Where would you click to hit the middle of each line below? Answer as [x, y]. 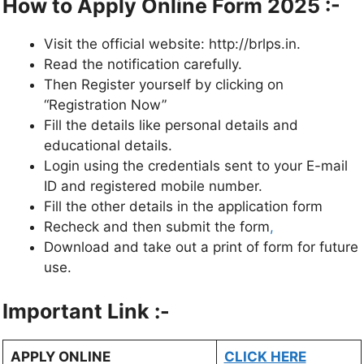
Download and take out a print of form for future [201, 247]
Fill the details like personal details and [171, 126]
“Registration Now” [105, 105]
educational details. [108, 146]
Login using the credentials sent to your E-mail [196, 166]
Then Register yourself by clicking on [164, 85]
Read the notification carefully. [143, 65]
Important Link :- [86, 311]
